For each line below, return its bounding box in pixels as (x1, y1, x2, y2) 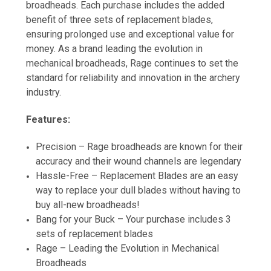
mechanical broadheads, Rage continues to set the (26, 57, 238, 69)
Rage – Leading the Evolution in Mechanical (36, 242, 220, 254)
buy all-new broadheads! (36, 198, 140, 211)
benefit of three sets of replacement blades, (26, 13, 213, 25)
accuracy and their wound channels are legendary (36, 155, 242, 167)
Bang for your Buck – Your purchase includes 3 (36, 213, 232, 225)
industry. (26, 86, 61, 98)
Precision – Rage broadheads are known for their (36, 140, 243, 152)
